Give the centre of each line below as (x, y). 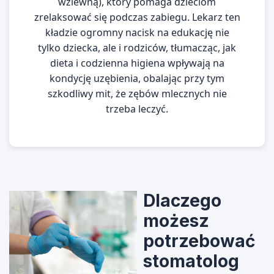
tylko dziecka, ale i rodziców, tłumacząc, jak (137, 48)
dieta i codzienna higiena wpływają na (137, 63)
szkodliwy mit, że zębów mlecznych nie (137, 94)
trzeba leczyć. (137, 109)
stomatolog (191, 261)
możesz (176, 221)
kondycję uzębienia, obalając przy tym (137, 78)
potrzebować (199, 241)
